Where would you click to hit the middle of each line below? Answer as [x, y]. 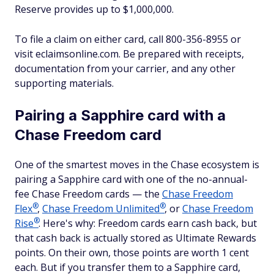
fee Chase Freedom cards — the [88, 194]
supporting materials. [64, 83]
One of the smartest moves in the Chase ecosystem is [137, 165]
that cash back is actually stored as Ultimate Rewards [135, 238]
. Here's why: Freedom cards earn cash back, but [148, 224]
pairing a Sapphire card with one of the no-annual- [131, 180]
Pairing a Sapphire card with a [120, 116]
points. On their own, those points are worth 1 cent [132, 253]
